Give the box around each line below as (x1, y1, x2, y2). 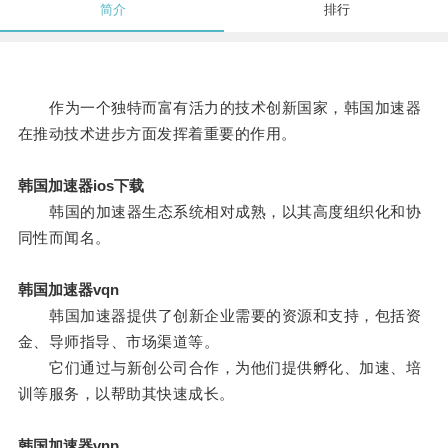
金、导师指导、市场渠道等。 (17, 333, 220, 351)
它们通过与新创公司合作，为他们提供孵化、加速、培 (17, 359, 422, 377)
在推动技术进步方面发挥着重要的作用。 (17, 125, 297, 143)
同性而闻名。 (17, 229, 111, 247)
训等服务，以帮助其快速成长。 (17, 385, 235, 403)
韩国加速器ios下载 (17, 177, 144, 195)
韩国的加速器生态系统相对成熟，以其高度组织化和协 (17, 203, 422, 221)
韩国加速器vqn (17, 281, 119, 299)
